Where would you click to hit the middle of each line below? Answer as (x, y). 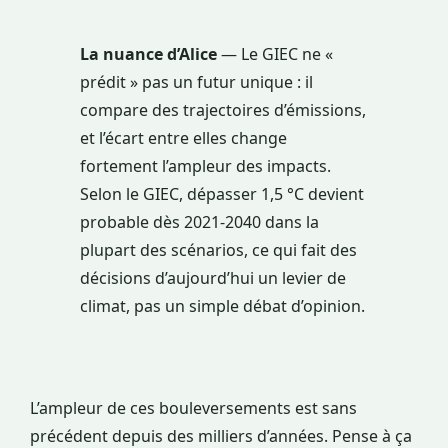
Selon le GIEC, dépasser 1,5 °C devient (222, 194)
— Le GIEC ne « (275, 54)
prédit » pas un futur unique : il (196, 82)
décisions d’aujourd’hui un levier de (213, 278)
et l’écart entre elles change (183, 138)
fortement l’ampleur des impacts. (205, 166)
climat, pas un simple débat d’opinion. (222, 306)
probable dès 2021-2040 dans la (199, 222)
